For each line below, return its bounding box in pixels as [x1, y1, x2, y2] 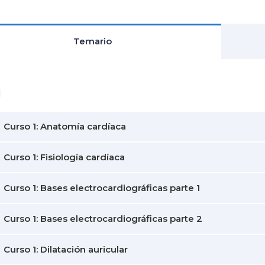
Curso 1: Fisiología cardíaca [4, 151, 125, 163]
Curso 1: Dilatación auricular [4, 244, 128, 255]
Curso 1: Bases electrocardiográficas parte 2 [4, 213, 202, 224]
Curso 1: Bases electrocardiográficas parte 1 [4, 182, 200, 193]
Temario [73, 35, 112, 47]
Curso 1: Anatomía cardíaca [4, 121, 126, 132]
